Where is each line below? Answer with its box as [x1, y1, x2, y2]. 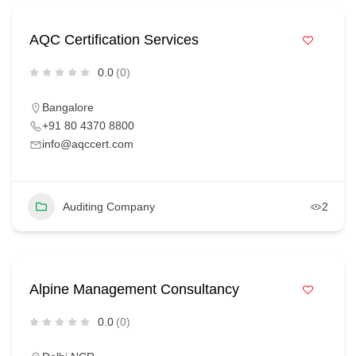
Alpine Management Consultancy [29, 281, 239, 297]
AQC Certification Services [29, 32, 199, 48]
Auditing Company [63, 200, 155, 213]
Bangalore [42, 101, 94, 114]
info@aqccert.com [42, 137, 133, 150]
